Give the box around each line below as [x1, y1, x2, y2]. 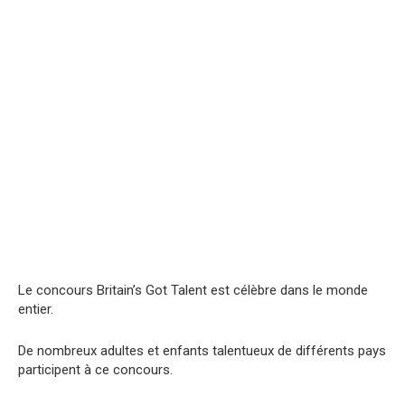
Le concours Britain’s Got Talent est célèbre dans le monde [18, 281, 368, 298]
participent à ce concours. [18, 361, 173, 378]
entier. [18, 300, 53, 317]
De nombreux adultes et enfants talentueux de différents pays [18, 342, 386, 359]
